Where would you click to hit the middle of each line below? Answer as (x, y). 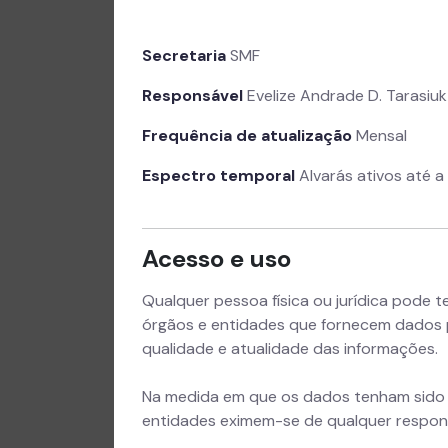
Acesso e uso (216, 258)
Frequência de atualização (247, 135)
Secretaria (186, 55)
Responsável (192, 95)
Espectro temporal (218, 175)
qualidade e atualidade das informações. (290, 348)
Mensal (379, 135)
